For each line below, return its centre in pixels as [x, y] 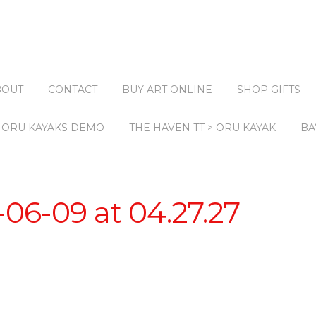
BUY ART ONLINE [167, 90]
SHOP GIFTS [269, 90]
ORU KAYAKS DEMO [53, 128]
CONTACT [73, 90]
